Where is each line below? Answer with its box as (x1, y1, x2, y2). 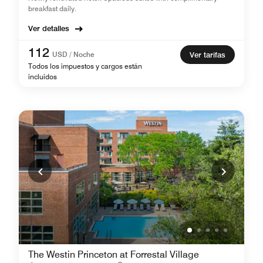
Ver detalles (28, 23, 69, 33)
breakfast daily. (28, 4, 76, 13)
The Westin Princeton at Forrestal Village (28, 249, 199, 260)
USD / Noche (52, 50, 95, 59)
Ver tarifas (190, 50, 225, 59)
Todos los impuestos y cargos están (28, 62, 142, 70)
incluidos (28, 72, 57, 81)
